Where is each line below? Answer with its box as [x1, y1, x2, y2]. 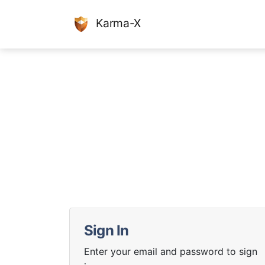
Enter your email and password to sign [84, 245, 257, 257]
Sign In [84, 221, 129, 239]
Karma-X [93, 16, 141, 31]
